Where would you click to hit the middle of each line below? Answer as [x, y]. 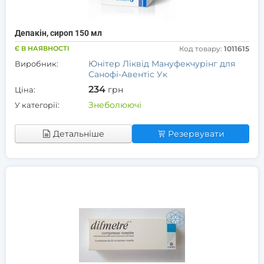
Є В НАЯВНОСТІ [42, 48]
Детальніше [79, 134]
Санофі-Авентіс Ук [128, 74]
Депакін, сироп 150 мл [58, 33]
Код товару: [202, 49]
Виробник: [37, 64]
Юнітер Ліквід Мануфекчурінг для [162, 64]
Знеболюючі [115, 105]
